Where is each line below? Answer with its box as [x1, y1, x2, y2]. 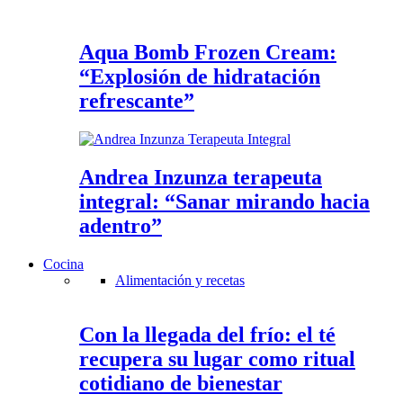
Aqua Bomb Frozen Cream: [79, 40, 336, 65]
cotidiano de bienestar [79, 371, 282, 395]
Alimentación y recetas [115, 273, 245, 289]
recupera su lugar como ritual [79, 346, 355, 371]
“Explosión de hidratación [79, 65, 320, 89]
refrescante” [79, 89, 194, 113]
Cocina [43, 256, 84, 273]
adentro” [79, 214, 162, 238]
